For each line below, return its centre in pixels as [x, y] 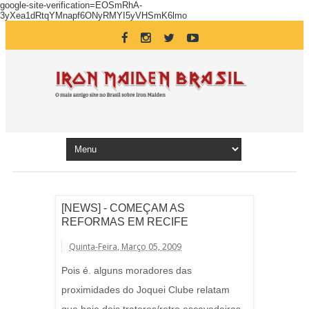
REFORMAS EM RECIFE [125, 222]
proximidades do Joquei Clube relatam [146, 290]
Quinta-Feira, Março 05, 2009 [125, 247]
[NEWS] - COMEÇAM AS [123, 208]
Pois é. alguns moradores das [127, 270]
